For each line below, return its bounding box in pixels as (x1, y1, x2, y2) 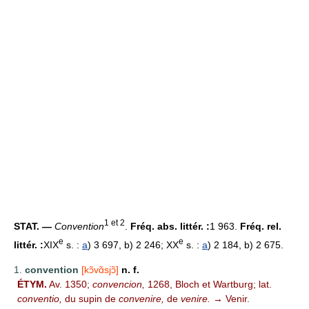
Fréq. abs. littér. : (130, 220, 210, 232)
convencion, (92, 278, 145, 290)
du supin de (62, 292, 119, 304)
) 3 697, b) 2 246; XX (88, 239, 179, 250)
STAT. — (14, 220, 54, 232)
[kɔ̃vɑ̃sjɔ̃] (81, 263, 119, 275)
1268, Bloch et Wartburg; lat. (145, 278, 272, 290)
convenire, (119, 292, 164, 304)
